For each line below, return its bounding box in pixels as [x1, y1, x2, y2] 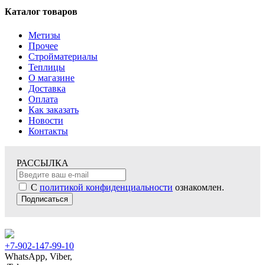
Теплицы [28, 62, 65, 72]
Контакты [28, 125, 68, 136]
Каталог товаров [5, 7, 77, 17]
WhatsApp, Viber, [5, 251, 72, 261]
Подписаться [21, 194, 68, 203]
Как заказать [28, 104, 79, 115]
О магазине [28, 72, 75, 83]
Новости [28, 115, 63, 125]
